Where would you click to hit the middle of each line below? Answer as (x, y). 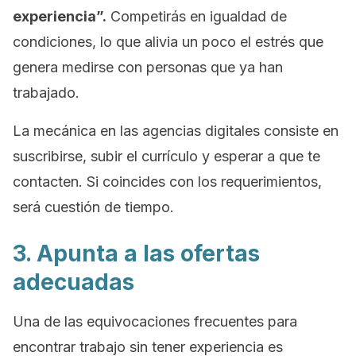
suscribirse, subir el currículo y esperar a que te (166, 156)
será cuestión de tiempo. (93, 207)
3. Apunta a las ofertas (136, 253)
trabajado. (46, 93)
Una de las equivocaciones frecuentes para (155, 321)
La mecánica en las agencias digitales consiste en (176, 131)
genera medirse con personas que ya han (148, 67)
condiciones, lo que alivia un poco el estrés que (168, 42)
